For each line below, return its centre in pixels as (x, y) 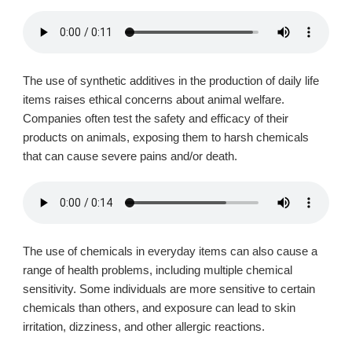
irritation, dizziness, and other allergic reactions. (147, 327)
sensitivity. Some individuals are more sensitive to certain (169, 289)
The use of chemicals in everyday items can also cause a (170, 251)
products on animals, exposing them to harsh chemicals (166, 137)
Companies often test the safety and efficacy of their (156, 119)
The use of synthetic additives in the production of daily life (171, 81)
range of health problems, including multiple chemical (158, 270)
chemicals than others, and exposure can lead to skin (159, 308)
